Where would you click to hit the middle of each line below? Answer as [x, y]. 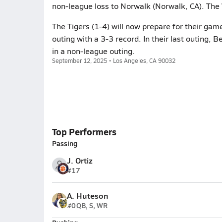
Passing [64, 143]
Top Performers [84, 132]
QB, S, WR [92, 205]
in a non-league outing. [93, 51]
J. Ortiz [80, 160]
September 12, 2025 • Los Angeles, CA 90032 [113, 60]
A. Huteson [87, 195]
